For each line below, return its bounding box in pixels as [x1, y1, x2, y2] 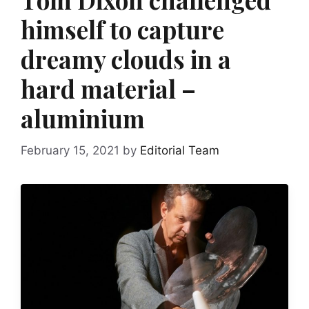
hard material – [21, 72, 196, 105]
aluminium [21, 102, 145, 134]
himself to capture [21, 13, 224, 46]
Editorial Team [140, 143, 219, 157]
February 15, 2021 [21, 143, 119, 157]
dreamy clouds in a [21, 43, 231, 75]
